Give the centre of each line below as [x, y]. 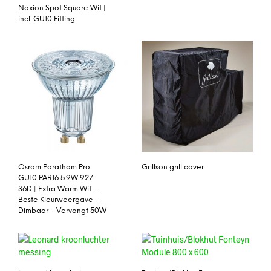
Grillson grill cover [173, 168]
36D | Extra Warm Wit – [58, 189]
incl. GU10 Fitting [47, 19]
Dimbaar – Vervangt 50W [62, 211]
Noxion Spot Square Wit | [62, 8]
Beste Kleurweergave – [59, 200]
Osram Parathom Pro [54, 168]
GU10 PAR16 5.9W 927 [56, 178]
